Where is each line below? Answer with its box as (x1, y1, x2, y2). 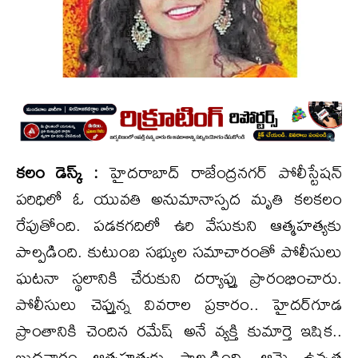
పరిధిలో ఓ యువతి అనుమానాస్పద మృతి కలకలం (16, 181, 342, 215)
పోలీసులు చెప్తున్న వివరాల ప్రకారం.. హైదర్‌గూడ (16, 287, 342, 320)
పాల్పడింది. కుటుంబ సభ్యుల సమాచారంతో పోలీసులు (16, 234, 342, 268)
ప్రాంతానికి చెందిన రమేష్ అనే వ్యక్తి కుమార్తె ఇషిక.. (16, 313, 342, 347)
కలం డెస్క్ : (16, 155, 98, 189)
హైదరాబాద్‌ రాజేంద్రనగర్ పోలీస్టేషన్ (97, 155, 343, 189)
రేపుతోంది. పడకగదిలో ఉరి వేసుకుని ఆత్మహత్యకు (16, 208, 342, 241)
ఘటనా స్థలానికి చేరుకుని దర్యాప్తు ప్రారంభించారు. (16, 261, 342, 294)
